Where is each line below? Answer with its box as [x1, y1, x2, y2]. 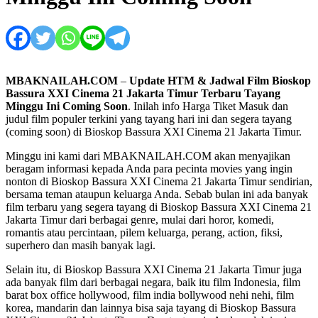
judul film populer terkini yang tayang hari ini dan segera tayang [6, 112, 292, 125]
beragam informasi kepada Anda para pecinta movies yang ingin [6, 162, 292, 175]
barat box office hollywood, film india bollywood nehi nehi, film [6, 288, 294, 301]
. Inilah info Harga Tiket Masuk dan [128, 99, 288, 112]
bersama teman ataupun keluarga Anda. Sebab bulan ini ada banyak [6, 187, 308, 200]
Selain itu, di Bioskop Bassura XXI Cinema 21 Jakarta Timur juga [6, 263, 302, 275]
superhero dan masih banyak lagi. [6, 238, 155, 251]
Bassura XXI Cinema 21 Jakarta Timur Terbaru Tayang [6, 87, 280, 99]
